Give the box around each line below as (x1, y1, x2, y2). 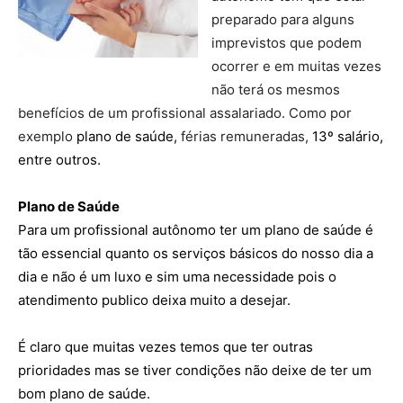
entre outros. (18, 151, 101, 168)
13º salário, (312, 128, 383, 145)
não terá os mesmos (211, 81, 340, 98)
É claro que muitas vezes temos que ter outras (18, 338, 313, 355)
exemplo (18, 128, 76, 145)
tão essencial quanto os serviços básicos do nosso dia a (18, 245, 373, 262)
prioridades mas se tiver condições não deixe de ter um (18, 362, 372, 379)
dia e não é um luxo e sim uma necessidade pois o (18, 268, 336, 285)
